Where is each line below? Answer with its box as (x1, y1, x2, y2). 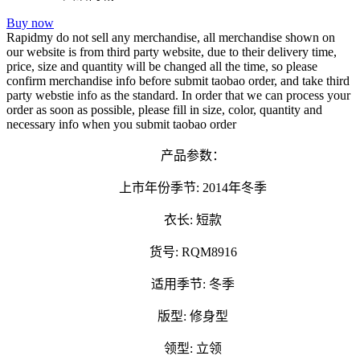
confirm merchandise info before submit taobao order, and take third (6, 74, 350, 88)
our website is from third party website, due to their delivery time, (6, 45, 337, 59)
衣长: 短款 (138, 213, 222, 227)
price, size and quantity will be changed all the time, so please (6, 59, 317, 74)
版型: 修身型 (132, 309, 228, 324)
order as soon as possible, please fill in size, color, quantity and (6, 103, 322, 117)
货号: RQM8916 (123, 245, 237, 260)
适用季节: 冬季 (125, 277, 235, 292)
